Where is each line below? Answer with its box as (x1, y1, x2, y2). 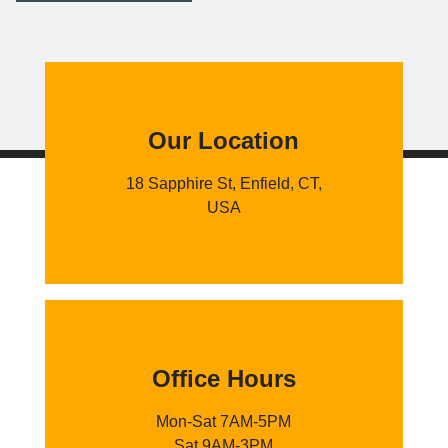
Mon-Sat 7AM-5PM (156, 413, 292, 430)
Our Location (148, 127, 300, 154)
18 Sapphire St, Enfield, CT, (125, 175, 322, 192)
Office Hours (151, 365, 296, 392)
